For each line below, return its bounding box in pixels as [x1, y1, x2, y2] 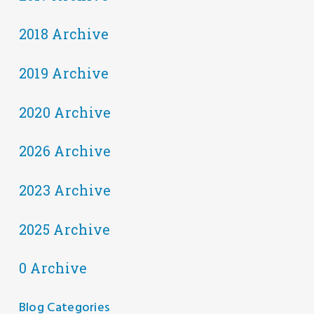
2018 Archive [18, 25, 109, 43]
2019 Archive [18, 64, 109, 83]
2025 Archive [18, 220, 111, 238]
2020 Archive [18, 103, 111, 121]
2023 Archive [18, 182, 111, 200]
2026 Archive [18, 142, 111, 161]
